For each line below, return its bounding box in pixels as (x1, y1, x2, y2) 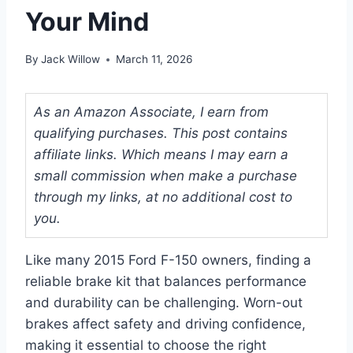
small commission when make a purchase (34, 168, 297, 184)
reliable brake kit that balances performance (25, 273, 307, 290)
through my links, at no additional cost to (34, 189, 292, 206)
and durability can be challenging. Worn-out (25, 295, 303, 311)
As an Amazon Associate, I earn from (34, 104, 269, 121)
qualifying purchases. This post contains (34, 125, 288, 142)
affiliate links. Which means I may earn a (34, 147, 288, 163)
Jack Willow (41, 53, 101, 66)
